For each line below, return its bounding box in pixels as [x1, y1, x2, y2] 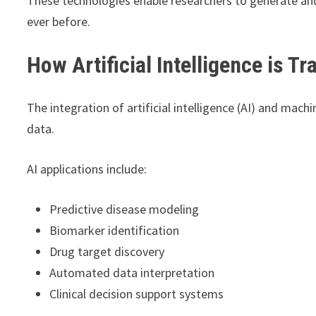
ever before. [27, 13, 91, 30]
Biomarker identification [49, 221, 180, 238]
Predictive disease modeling [49, 200, 200, 217]
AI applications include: [27, 160, 147, 177]
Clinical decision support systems [49, 285, 224, 302]
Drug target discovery [49, 243, 165, 260]
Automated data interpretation [49, 264, 215, 281]
